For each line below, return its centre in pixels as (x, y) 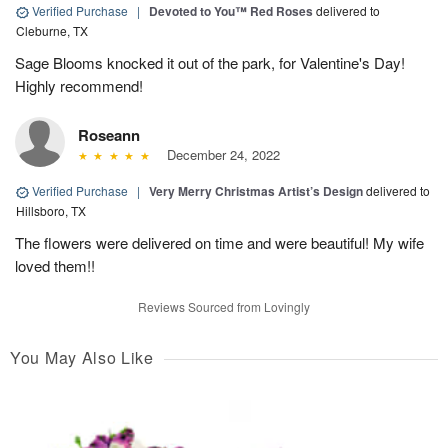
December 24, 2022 (219, 155)
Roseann (109, 135)
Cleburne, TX (52, 31)
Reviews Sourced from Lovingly (224, 307)
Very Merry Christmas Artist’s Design (256, 191)
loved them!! (55, 266)
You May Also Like (82, 358)
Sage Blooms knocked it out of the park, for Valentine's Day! (210, 63)
